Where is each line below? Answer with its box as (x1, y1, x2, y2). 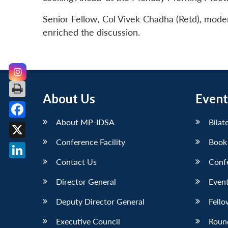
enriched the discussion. (43, 27, 140, 38)
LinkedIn (17, 160, 51, 172)
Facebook (17, 120, 56, 131)
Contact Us (56, 156, 97, 166)
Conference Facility (56, 136, 125, 147)
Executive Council (56, 216, 120, 226)
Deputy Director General (56, 196, 145, 206)
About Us (43, 91, 95, 106)
